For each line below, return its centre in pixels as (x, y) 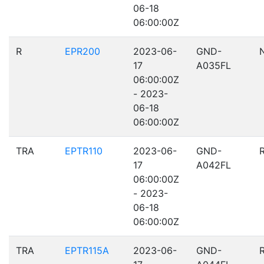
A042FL (214, 165)
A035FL (214, 65)
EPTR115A (87, 250)
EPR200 (82, 51)
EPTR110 (84, 151)
